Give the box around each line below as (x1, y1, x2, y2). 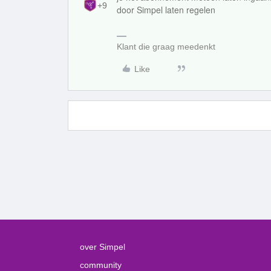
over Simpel (80, 242, 125, 252)
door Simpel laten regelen (117, 4, 215, 16)
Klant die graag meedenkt (117, 42, 215, 51)
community (80, 260, 122, 270)
